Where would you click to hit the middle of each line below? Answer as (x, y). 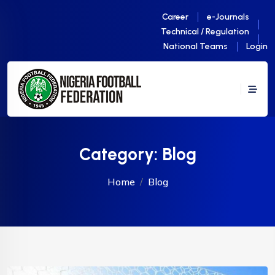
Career (175, 17)
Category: (120, 154)
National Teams (196, 46)
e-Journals (228, 17)
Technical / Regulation (205, 32)
